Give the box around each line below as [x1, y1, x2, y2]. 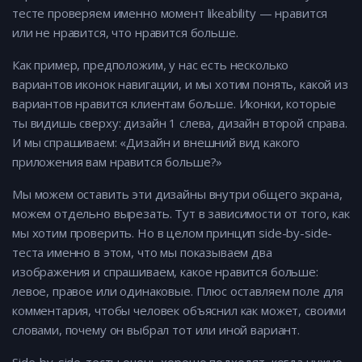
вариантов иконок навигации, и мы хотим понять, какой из [12, 76, 348, 93]
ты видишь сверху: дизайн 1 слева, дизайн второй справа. [12, 115, 347, 132]
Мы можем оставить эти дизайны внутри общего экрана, [12, 186, 343, 203]
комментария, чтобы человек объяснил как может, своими [12, 302, 347, 319]
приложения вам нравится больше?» [12, 154, 223, 170]
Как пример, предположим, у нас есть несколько [12, 57, 289, 74]
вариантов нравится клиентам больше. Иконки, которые [12, 95, 336, 112]
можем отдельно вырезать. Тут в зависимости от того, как [12, 205, 350, 222]
